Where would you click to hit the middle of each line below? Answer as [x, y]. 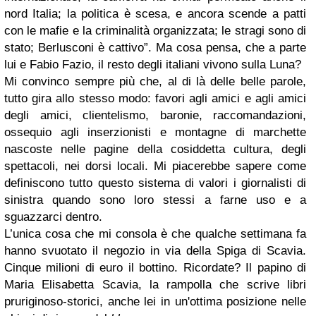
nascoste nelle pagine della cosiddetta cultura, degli [155, 149]
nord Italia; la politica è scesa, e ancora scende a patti [155, 14]
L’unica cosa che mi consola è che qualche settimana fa [155, 234]
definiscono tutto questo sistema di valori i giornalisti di [155, 183]
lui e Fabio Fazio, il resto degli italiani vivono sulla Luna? [153, 65]
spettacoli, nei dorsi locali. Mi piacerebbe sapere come [155, 166]
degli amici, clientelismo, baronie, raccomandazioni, [155, 115]
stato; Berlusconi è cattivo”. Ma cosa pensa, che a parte [155, 48]
